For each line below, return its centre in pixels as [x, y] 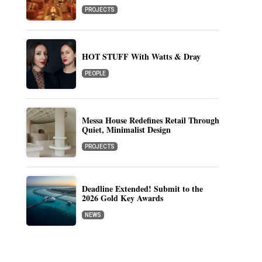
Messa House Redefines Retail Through [150, 120]
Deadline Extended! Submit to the [142, 189]
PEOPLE [95, 73]
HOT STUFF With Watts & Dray [141, 56]
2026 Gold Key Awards [122, 198]
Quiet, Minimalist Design [126, 130]
